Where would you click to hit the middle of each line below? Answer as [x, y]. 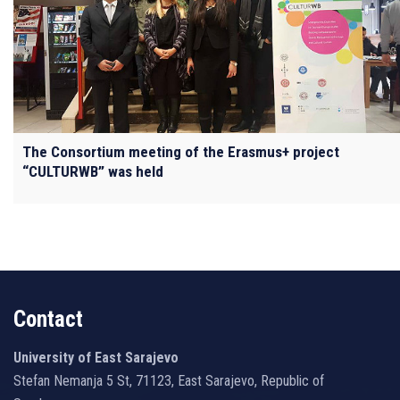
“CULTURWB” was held [93, 171]
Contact [48, 319]
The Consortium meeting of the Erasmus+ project [181, 151]
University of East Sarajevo [96, 357]
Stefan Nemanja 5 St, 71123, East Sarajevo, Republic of [169, 380]
